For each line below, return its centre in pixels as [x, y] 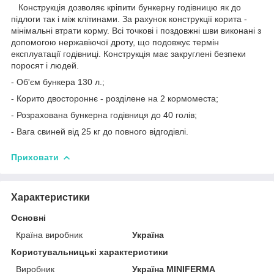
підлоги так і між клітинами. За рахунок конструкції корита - [129, 19]
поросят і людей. [45, 65]
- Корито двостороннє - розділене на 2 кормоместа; [115, 98]
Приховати [35, 157]
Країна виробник [49, 235]
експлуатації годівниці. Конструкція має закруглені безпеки [128, 54]
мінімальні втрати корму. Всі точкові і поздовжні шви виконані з [136, 30]
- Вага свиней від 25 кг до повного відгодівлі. [100, 131]
